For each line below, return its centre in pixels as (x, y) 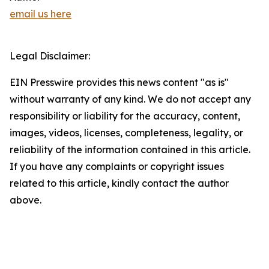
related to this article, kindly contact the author (119, 183)
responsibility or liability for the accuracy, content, (125, 116)
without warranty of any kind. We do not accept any (130, 99)
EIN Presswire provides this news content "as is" (119, 83)
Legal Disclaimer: (50, 56)
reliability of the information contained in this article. (130, 150)
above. (26, 200)
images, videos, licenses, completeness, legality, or (126, 133)
